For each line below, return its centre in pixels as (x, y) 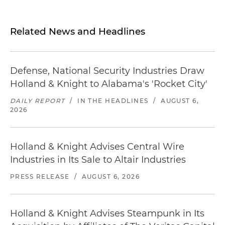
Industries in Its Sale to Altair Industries (98, 160)
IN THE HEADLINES (113, 101)
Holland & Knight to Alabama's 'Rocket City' (109, 84)
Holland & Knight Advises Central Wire (97, 147)
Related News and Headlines (78, 31)
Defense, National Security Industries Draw (107, 71)
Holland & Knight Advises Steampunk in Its (107, 213)
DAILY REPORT (38, 101)
